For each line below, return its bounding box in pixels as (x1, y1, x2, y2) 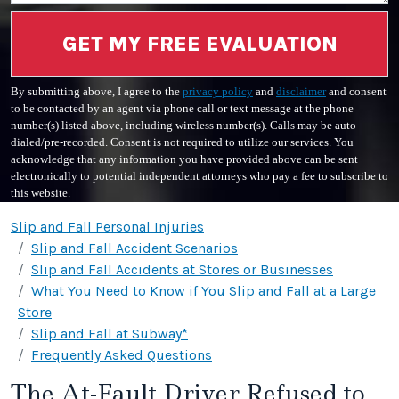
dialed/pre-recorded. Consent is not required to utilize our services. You (11, 136, 354, 149)
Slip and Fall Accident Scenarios (31, 240, 238, 256)
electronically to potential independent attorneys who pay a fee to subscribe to (11, 170, 388, 183)
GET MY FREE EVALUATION (61, 31, 338, 56)
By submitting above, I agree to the (11, 85, 183, 98)
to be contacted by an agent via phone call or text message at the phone (11, 102, 354, 115)
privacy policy (183, 85, 253, 98)
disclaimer (276, 85, 326, 98)
